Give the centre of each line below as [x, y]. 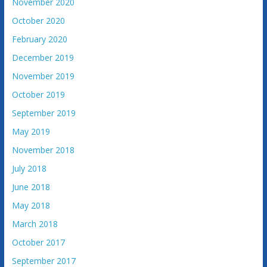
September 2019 [44, 113]
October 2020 [38, 21]
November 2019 [43, 76]
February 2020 [39, 39]
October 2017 [38, 243]
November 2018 [43, 150]
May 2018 [31, 206]
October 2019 [38, 95]
